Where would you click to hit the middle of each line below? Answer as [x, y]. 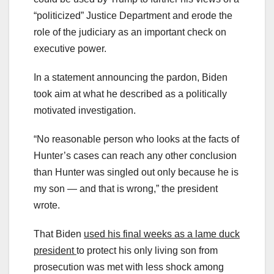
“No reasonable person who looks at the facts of [136, 139]
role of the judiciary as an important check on [130, 32]
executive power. [70, 48]
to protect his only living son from [147, 250]
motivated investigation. [85, 110]
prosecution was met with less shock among [129, 267]
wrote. [47, 205]
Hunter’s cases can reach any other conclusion [135, 155]
